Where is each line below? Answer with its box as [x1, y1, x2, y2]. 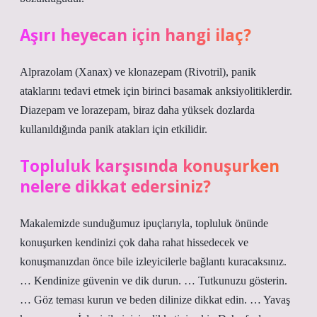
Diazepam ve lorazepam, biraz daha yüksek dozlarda [20, 104, 255, 116]
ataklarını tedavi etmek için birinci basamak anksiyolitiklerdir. [20, 85, 292, 97]
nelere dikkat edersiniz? [20, 175, 211, 197]
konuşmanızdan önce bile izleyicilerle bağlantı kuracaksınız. [20, 255, 287, 267]
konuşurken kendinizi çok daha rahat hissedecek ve [20, 236, 248, 248]
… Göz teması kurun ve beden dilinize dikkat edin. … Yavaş [20, 294, 290, 306]
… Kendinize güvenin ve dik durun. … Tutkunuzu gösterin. [20, 275, 287, 287]
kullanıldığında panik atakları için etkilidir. [20, 123, 207, 135]
